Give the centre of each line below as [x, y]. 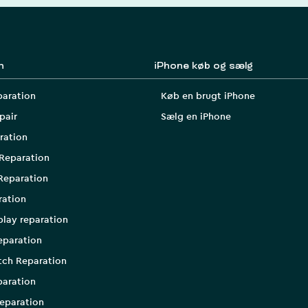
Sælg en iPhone [196, 117]
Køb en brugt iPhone [208, 97]
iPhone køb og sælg [203, 66]
